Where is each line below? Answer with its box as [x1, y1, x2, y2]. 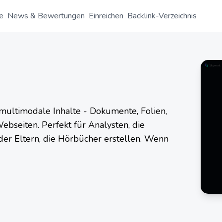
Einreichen [89, 10, 123, 21]
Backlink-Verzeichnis [127, 10, 197, 21]
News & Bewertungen [7, 10, 85, 21]
